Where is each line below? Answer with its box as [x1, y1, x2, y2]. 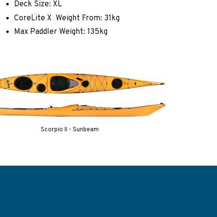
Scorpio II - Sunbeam [40, 126, 99, 134]
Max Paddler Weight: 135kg [14, 27, 108, 37]
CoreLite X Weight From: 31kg [14, 13, 120, 23]
